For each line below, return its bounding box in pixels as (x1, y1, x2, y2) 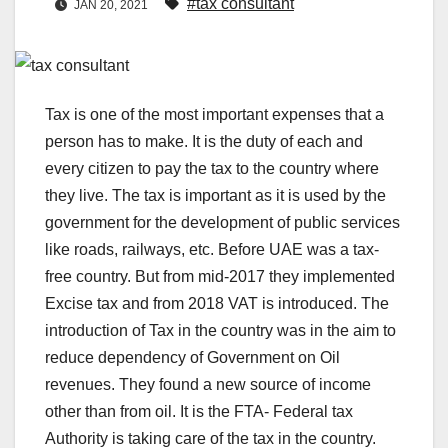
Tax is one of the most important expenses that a (45, 106, 384, 124)
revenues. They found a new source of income (45, 376, 371, 394)
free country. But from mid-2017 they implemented (45, 268, 395, 286)
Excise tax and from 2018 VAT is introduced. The (45, 295, 389, 313)
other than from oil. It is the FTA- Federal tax (45, 403, 353, 421)
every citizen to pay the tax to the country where (45, 160, 379, 178)
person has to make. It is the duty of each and (45, 133, 363, 151)
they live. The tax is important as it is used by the (45, 187, 386, 205)
